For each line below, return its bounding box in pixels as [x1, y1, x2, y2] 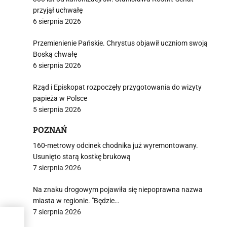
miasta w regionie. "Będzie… [33, 197, 119, 205]
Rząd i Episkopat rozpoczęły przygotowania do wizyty [33, 83, 202, 91]
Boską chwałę [33, 50, 77, 58]
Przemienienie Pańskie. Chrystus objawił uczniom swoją [33, 39, 208, 47]
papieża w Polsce [33, 94, 87, 102]
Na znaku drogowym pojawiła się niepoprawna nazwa [33, 185, 203, 194]
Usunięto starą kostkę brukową [33, 153, 131, 161]
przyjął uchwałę [33, 6, 83, 14]
